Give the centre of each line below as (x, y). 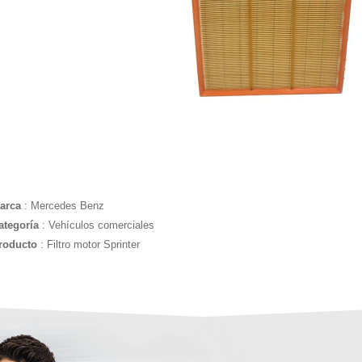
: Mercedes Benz (64, 206)
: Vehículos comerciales (98, 225)
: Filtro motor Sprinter (90, 244)
